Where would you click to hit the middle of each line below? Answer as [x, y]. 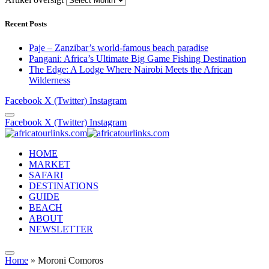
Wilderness [50, 80]
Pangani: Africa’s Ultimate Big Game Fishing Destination [138, 58]
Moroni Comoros [71, 260]
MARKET [50, 164]
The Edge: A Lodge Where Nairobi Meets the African [131, 69]
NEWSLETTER [61, 229]
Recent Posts [26, 24]
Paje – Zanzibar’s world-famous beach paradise [119, 47]
